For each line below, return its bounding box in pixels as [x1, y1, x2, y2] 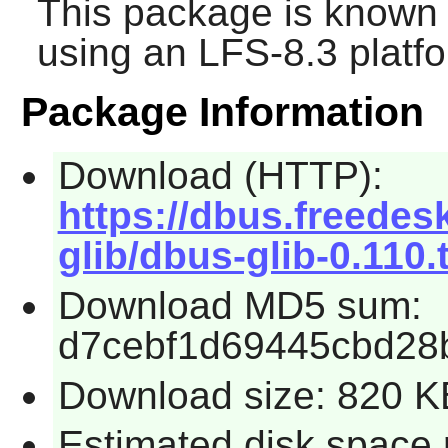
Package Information [20, 89, 424, 136]
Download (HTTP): [57, 154, 383, 198]
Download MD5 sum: [57, 283, 422, 327]
